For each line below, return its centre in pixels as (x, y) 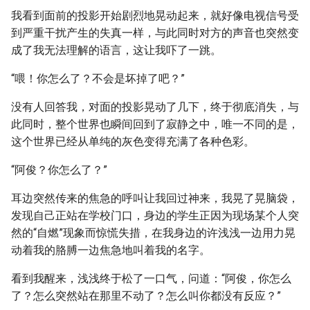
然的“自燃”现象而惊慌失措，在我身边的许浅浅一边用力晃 (153, 233)
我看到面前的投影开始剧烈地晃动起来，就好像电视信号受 (155, 16)
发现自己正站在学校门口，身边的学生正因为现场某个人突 (155, 216)
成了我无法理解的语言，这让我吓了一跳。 (116, 50)
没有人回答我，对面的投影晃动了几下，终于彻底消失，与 (155, 107)
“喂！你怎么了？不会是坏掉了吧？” (98, 79)
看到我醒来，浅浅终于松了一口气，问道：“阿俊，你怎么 (151, 279)
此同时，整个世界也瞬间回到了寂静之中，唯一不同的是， (155, 124)
